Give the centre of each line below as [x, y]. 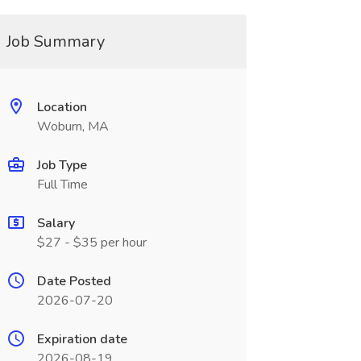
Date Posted [74, 281]
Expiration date [82, 339]
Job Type [62, 165]
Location [62, 107]
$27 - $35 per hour [91, 243]
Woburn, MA [73, 127]
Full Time [62, 185]
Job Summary [55, 41]
